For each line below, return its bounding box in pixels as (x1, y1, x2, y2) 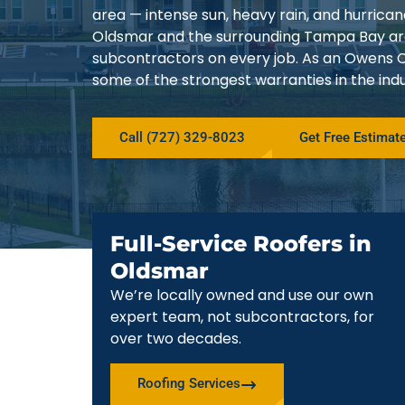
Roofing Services (137, 374, 240, 391)
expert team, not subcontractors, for (110, 306, 374, 328)
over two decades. (110, 328, 241, 350)
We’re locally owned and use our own (110, 285, 373, 306)
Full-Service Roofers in (110, 231, 372, 258)
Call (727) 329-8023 (119, 129, 245, 146)
